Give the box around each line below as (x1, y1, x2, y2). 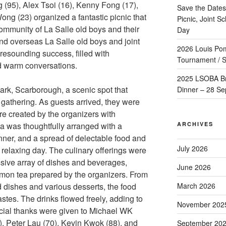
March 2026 (177, 181, 215, 191)
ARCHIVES (177, 120, 213, 128)
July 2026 (177, 143, 208, 154)
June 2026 (177, 162, 211, 173)
